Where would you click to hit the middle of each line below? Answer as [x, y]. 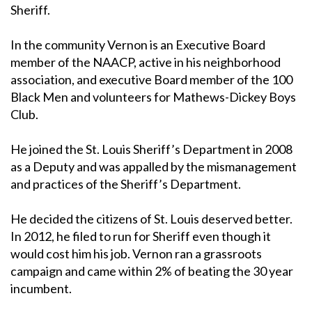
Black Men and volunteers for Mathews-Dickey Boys [153, 96]
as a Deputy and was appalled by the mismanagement [154, 166]
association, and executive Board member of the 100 [151, 79]
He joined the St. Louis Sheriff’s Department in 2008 [151, 149]
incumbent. [41, 288]
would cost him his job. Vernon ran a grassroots [136, 253]
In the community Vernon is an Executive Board [138, 44]
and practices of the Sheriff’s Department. [126, 184]
